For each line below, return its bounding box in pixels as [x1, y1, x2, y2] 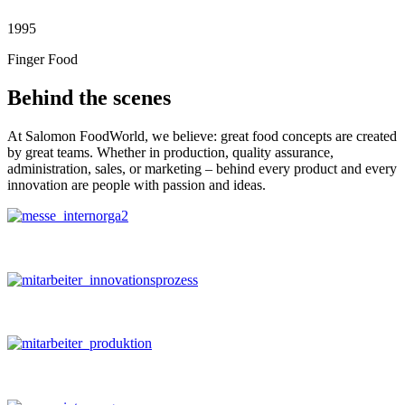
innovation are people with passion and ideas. [7, 177, 266, 193]
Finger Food [7, 52, 78, 68]
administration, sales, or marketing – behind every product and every [7, 161, 397, 176]
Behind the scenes [7, 86, 171, 110]
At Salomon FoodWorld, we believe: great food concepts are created [7, 128, 397, 144]
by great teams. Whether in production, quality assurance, [7, 145, 334, 160]
